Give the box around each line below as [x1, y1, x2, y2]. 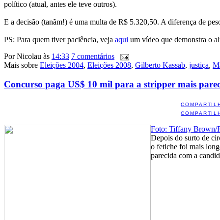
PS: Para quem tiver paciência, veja [4, 35, 115, 44]
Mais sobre [4, 61, 40, 70]
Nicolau [17, 52, 41, 61]
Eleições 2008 [87, 61, 131, 70]
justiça [189, 61, 209, 70]
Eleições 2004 [40, 61, 83, 70]
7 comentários [71, 52, 114, 61]
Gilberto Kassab [135, 61, 185, 70]
